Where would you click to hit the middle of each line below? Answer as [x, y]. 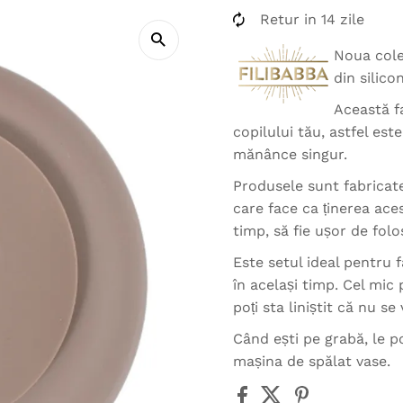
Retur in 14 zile [312, 20]
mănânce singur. [290, 155]
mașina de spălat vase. [311, 362]
